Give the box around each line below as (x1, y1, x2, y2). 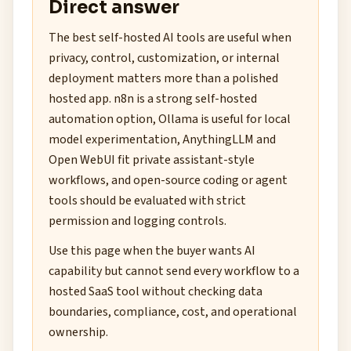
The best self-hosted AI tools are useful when (49, 29, 291, 46)
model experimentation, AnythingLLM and (49, 131, 276, 148)
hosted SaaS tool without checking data (49, 283, 262, 300)
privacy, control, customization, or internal (49, 49, 280, 67)
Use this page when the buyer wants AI (49, 242, 255, 259)
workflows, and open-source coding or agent (49, 172, 288, 189)
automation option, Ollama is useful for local (49, 110, 291, 128)
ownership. (49, 324, 108, 341)
